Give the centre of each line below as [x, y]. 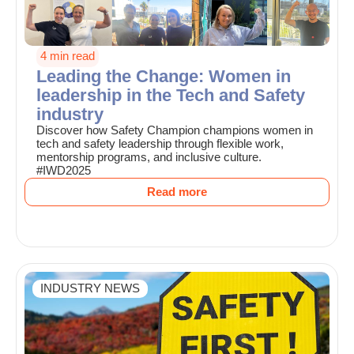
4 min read [68, 56]
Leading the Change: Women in [164, 77]
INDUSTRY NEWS [90, 289]
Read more [177, 192]
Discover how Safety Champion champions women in [175, 131]
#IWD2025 [64, 171]
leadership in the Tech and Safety [171, 96]
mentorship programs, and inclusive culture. [149, 158]
